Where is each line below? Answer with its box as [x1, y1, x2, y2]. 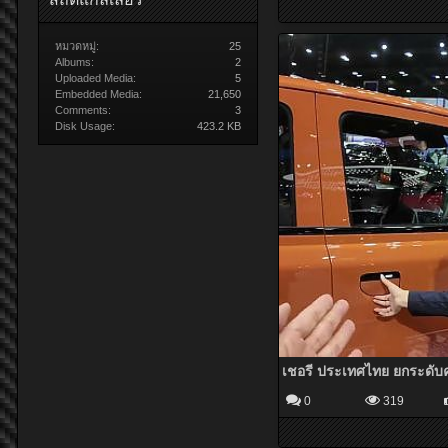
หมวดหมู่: [55, 40, 99, 52]
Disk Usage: [55, 120, 115, 132]
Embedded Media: [55, 88, 142, 100]
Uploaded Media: [55, 72, 136, 84]
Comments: [55, 104, 111, 116]
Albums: [55, 56, 94, 68]
